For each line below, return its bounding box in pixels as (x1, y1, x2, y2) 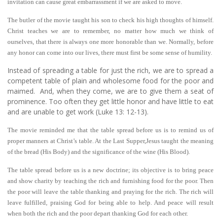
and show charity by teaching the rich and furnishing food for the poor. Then (7, 177, 214, 184)
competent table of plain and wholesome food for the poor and (7, 76, 214, 85)
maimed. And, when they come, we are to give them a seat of (7, 86, 214, 96)
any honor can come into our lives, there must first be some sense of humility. (7, 49, 212, 56)
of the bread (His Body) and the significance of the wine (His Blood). (7, 148, 190, 155)
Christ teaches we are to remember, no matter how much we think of (7, 27, 214, 35)
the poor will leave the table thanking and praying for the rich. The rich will (7, 188, 214, 195)
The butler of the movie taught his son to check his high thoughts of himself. (7, 16, 214, 24)
